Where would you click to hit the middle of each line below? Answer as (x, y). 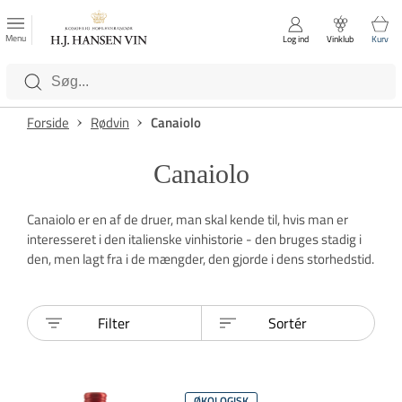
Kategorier (80, 74)
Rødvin (110, 122)
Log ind (296, 39)
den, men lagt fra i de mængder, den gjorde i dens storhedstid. (201, 259)
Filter (114, 323)
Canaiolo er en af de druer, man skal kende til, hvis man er (188, 219)
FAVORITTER (200, 24)
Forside (48, 122)
